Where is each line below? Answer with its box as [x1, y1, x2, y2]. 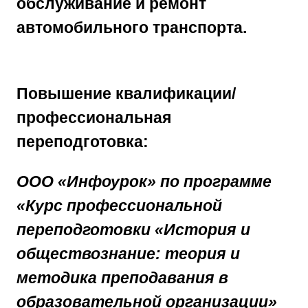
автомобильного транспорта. [16, 18, 247, 36]
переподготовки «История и [16, 221, 250, 239]
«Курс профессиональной [16, 197, 222, 215]
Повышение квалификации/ [16, 85, 236, 103]
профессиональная [16, 109, 171, 127]
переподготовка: [16, 133, 148, 151]
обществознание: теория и [16, 245, 240, 263]
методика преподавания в [16, 269, 228, 287]
